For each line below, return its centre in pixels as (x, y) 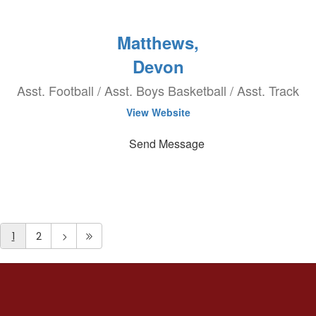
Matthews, (158, 42)
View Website (158, 112)
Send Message (166, 144)
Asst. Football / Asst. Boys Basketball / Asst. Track (158, 90)
